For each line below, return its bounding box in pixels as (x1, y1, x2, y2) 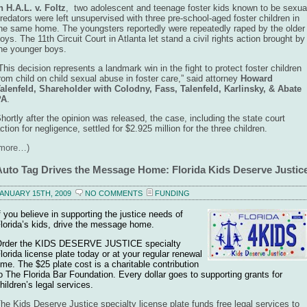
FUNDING (155, 188, 190, 197)
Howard (241, 73, 273, 84)
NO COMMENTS (85, 188, 143, 197)
